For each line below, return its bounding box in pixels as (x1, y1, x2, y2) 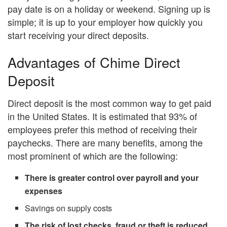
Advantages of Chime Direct (8, 52, 180, 72)
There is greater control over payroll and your (25, 172, 199, 184)
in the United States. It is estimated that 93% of (8, 109, 197, 123)
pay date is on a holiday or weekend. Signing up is (8, 2, 210, 16)
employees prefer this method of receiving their (8, 123, 197, 136)
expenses (25, 185, 63, 197)
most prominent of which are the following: (8, 149, 178, 163)
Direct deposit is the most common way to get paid (8, 96, 211, 110)
